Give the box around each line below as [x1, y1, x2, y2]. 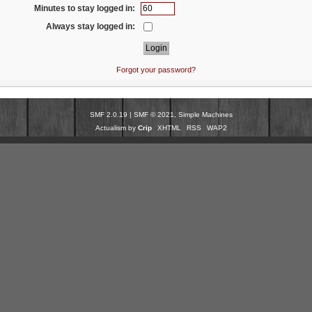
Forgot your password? [116, 65, 196, 74]
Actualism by [95, 124, 138, 132]
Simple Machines [178, 111, 233, 119]
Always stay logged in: [46, 21, 136, 31]
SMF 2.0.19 [90, 111, 127, 119]
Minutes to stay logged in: [34, 3, 136, 13]
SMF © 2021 [134, 111, 174, 119]
